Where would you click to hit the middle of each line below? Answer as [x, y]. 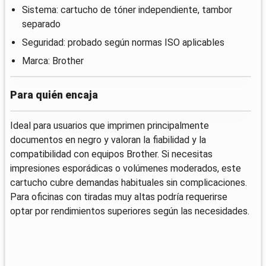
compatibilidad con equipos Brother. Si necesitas [111, 154]
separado [41, 24]
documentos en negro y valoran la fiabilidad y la [108, 140]
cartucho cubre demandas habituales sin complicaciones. [129, 183]
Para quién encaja [54, 95]
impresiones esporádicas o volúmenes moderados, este [126, 169]
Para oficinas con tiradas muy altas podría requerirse [119, 197]
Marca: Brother [53, 61]
